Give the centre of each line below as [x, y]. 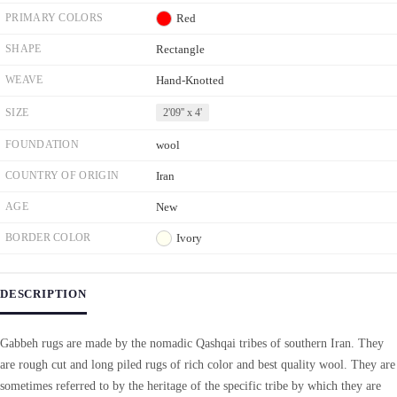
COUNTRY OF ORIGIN [62, 175]
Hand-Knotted [190, 80]
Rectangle [180, 49]
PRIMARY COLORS [54, 18]
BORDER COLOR [48, 237]
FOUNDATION [42, 144]
